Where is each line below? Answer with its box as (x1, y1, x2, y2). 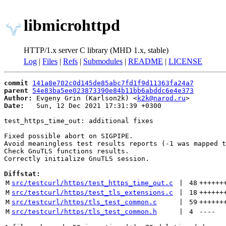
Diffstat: (4, 170, 40, 178)
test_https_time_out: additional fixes (4, 117, 153, 125)
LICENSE (168, 57, 202, 66)
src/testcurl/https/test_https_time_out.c (12, 179, 173, 187)
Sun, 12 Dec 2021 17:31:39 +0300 (24, 102, 161, 109)
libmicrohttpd (24, 16, 120, 35)
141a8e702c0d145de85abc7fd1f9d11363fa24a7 (32, 79, 194, 87)
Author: (4, 94, 32, 102)
